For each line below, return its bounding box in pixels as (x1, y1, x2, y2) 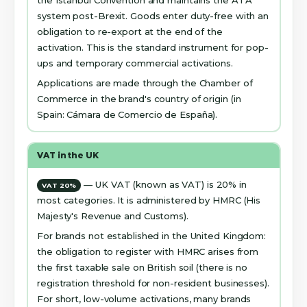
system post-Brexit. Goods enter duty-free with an (37, 10, 269, 22)
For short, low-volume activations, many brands (37, 293, 251, 304)
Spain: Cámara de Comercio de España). (37, 109, 218, 121)
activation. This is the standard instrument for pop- (37, 42, 269, 53)
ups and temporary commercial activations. (37, 58, 233, 69)
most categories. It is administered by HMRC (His (37, 195, 261, 206)
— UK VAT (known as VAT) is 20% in (81, 179, 247, 191)
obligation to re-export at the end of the (37, 26, 223, 38)
